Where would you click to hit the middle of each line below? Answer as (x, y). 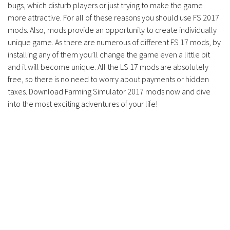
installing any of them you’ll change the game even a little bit (109, 55)
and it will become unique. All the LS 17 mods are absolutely (108, 67)
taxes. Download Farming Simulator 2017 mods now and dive (109, 92)
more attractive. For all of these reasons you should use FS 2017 (113, 18)
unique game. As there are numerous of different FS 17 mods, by (114, 42)
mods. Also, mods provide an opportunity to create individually (112, 30)
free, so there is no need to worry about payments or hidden (108, 79)
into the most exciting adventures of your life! (83, 104)
